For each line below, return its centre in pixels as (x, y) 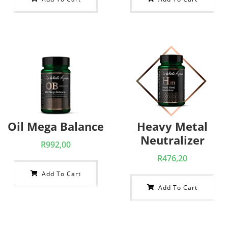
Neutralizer (172, 140)
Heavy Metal (172, 126)
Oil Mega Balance (56, 126)
